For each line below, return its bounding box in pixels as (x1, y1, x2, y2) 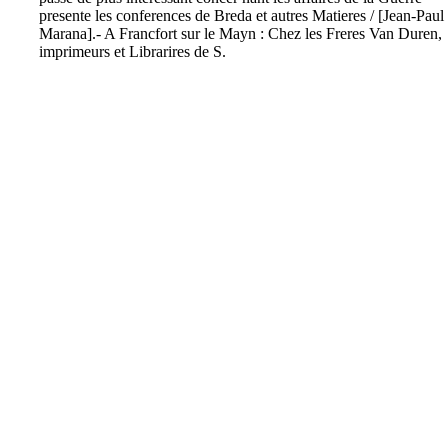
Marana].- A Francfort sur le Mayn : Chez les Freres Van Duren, (39, 24, 443, 42)
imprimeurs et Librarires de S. (39, 42, 227, 60)
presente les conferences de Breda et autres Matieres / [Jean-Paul (39, 6, 445, 24)
